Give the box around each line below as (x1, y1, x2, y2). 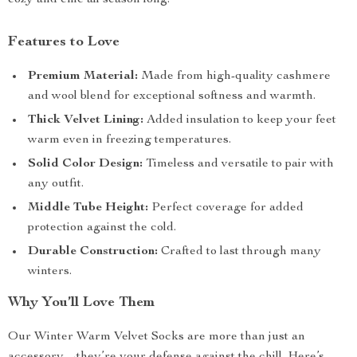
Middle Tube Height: (28, 202, 148, 214)
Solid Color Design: (28, 158, 143, 171)
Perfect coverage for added (148, 202, 304, 214)
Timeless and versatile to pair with (143, 158, 334, 171)
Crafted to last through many (158, 245, 321, 258)
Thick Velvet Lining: (28, 114, 143, 127)
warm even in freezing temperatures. (28, 134, 231, 147)
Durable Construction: (28, 245, 158, 258)
